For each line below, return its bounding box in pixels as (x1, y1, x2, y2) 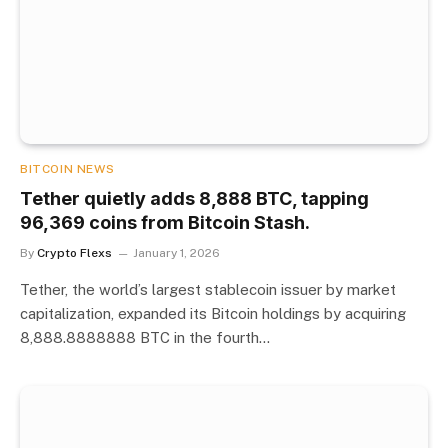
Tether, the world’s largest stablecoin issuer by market (20, 280, 396, 298)
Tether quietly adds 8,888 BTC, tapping (20, 187, 369, 209)
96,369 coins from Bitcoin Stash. (20, 211, 310, 233)
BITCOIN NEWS (20, 161, 115, 176)
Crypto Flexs (37, 245, 112, 260)
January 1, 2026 (133, 245, 220, 260)
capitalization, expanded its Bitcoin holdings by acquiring (20, 304, 406, 322)
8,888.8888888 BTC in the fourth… (20, 328, 270, 346)
